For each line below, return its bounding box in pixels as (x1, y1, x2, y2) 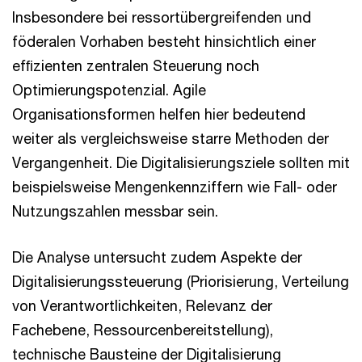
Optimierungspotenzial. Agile (12, 81, 206, 99)
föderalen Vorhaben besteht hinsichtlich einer (12, 32, 316, 51)
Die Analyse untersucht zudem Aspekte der (12, 248, 302, 267)
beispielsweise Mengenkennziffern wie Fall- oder (12, 178, 337, 196)
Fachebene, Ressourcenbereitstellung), (12, 321, 273, 339)
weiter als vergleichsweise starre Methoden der (12, 129, 329, 148)
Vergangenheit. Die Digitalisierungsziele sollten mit (12, 154, 350, 172)
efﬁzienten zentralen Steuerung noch (12, 57, 259, 75)
